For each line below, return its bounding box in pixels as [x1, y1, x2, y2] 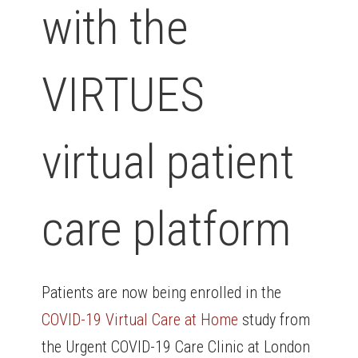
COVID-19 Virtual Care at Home [42, 310, 239, 330]
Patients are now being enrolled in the [42, 283, 282, 303]
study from [238, 310, 311, 330]
